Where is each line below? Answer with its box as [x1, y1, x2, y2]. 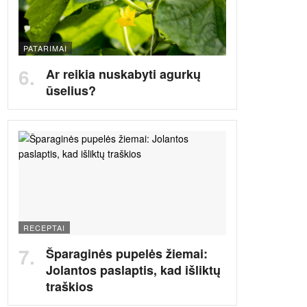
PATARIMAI [23, 42, 67, 53]
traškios [46, 277, 93, 295]
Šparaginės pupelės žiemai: [46, 244, 208, 262]
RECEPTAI [23, 221, 65, 233]
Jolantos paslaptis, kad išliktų [46, 260, 221, 279]
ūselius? [46, 82, 96, 99]
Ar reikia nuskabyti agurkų [46, 65, 201, 83]
